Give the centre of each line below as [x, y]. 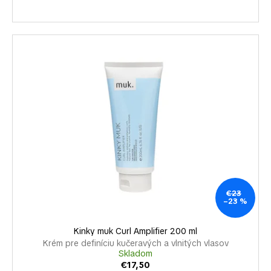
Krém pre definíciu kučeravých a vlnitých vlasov [135, 243]
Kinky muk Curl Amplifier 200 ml [135, 231]
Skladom [135, 254]
